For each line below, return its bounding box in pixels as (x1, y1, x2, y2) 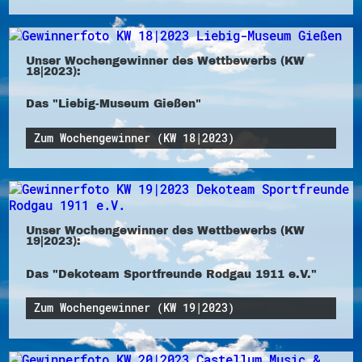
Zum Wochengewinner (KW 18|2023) (34, 130, 235, 145)
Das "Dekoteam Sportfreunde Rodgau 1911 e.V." (25, 266, 317, 281)
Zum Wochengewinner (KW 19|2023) (34, 301, 235, 316)
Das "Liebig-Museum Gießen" (25, 96, 201, 112)
